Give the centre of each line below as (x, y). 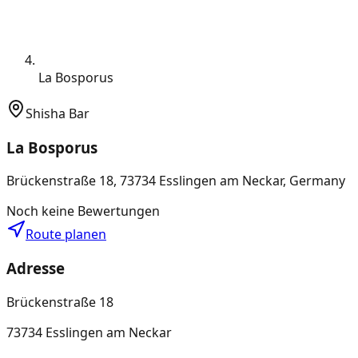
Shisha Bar (58, 113)
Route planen (66, 235)
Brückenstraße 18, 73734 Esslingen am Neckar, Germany (176, 181)
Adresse (36, 268)
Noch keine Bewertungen (83, 211)
